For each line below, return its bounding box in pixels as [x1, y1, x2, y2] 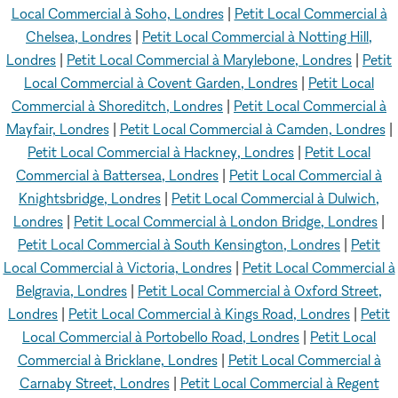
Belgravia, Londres [16, 282, 127, 299]
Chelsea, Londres [26, 28, 131, 45]
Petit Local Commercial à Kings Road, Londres [68, 305, 350, 322]
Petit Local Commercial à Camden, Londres [119, 120, 386, 138]
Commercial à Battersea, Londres [16, 166, 219, 184]
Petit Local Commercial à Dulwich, [171, 189, 379, 207]
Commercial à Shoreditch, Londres [12, 97, 223, 115]
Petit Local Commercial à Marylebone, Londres [67, 51, 352, 68]
